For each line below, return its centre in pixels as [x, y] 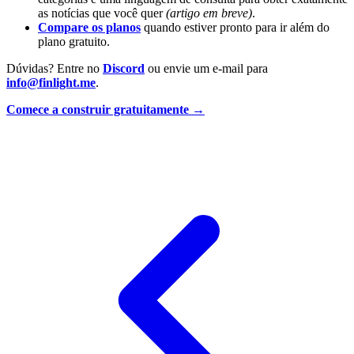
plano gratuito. [74, 42]
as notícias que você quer [102, 13]
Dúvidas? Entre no [55, 69]
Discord [124, 69]
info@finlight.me [51, 83]
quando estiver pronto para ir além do [235, 28]
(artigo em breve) [209, 13]
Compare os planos [89, 28]
